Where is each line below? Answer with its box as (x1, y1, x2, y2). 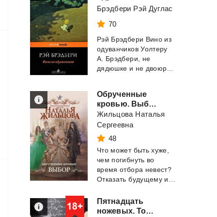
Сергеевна (97, 121, 134, 129)
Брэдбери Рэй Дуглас (97, 4, 173, 13)
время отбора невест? (97, 166, 171, 173)
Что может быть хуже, (97, 146, 169, 154)
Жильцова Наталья (97, 110, 165, 118)
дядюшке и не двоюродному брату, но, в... (167, 64, 174, 72)
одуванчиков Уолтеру (97, 45, 168, 53)
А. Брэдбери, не (97, 55, 151, 62)
